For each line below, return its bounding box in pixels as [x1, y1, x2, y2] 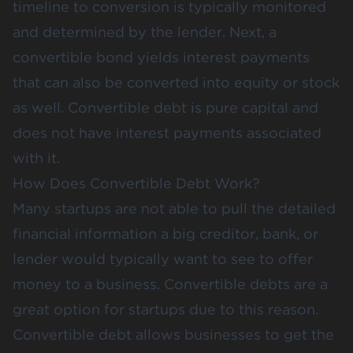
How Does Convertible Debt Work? [13, 174, 260, 191]
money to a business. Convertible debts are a [13, 275, 328, 292]
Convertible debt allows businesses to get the [13, 325, 334, 343]
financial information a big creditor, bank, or [13, 225, 318, 242]
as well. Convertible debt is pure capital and [13, 98, 318, 116]
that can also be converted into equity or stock [13, 73, 340, 91]
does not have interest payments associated [13, 124, 321, 141]
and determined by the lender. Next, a [13, 23, 277, 40]
